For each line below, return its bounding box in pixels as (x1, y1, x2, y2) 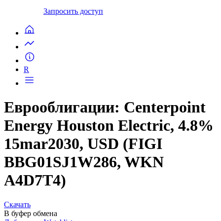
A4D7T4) (4, 171, 66, 189)
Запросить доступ (43, 6, 103, 15)
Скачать (4, 200, 31, 209)
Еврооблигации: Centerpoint (4, 98, 206, 116)
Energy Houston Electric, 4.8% (4, 116, 214, 135)
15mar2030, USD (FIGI (4, 135, 162, 153)
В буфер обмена (4, 209, 57, 218)
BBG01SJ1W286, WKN (4, 153, 164, 171)
